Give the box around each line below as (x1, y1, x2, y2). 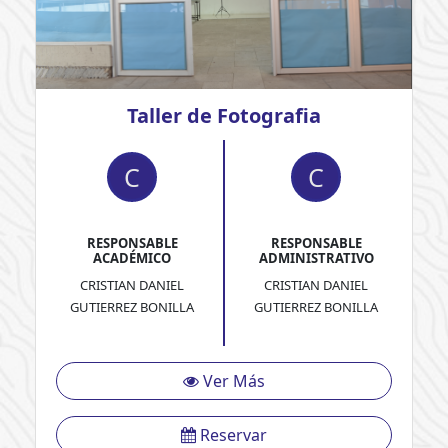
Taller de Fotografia (127, 102, 321, 129)
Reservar (196, 424, 267, 446)
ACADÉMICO (93, 249, 171, 267)
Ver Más (199, 370, 265, 392)
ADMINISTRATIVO (258, 249, 374, 267)
